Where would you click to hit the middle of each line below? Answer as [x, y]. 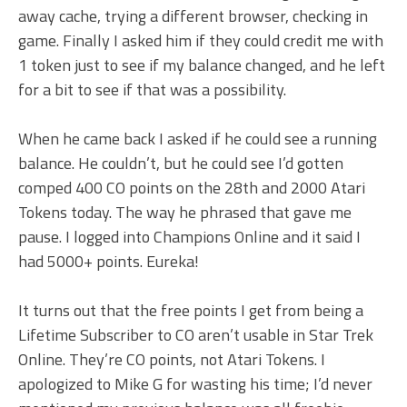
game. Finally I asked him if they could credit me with [201, 41]
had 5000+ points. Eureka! [109, 262]
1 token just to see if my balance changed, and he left [202, 65]
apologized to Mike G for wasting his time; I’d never [195, 384]
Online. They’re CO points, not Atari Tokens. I [172, 360]
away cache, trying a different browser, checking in [193, 16]
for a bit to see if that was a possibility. [152, 90]
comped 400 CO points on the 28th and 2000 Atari [192, 188]
